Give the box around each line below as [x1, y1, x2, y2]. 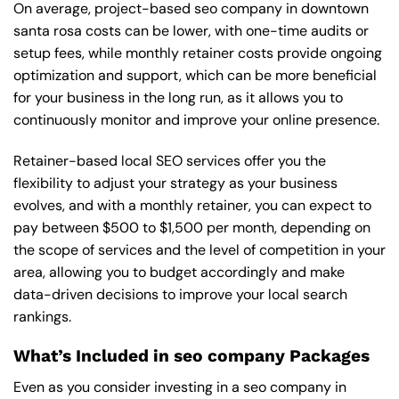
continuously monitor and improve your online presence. [13, 110, 379, 129]
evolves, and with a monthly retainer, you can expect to [13, 195, 371, 215]
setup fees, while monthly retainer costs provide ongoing [13, 43, 382, 62]
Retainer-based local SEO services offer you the [13, 151, 326, 170]
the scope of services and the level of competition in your [13, 240, 386, 259]
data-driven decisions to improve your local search [13, 284, 347, 304]
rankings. [13, 306, 71, 326]
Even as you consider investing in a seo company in [13, 377, 346, 396]
